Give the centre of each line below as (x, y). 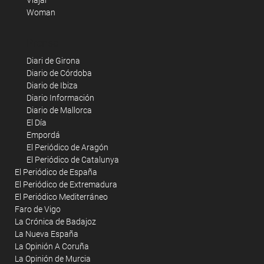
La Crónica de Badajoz (55, 221)
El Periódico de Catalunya (73, 159)
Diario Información (60, 98)
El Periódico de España (56, 172)
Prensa (43, 43)
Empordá (43, 135)
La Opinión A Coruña (52, 246)
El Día (37, 122)
